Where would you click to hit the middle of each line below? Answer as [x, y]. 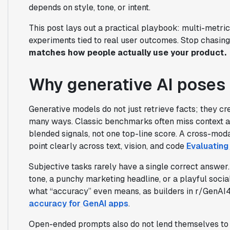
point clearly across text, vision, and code [107, 146]
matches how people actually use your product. [127, 52]
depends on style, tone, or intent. [89, 7]
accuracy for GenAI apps [78, 203]
